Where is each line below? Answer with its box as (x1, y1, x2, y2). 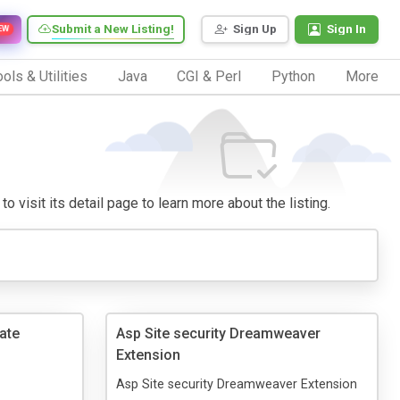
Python (271, 67, 316, 85)
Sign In (327, 21, 366, 37)
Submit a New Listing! (52, 21, 174, 37)
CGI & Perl (177, 67, 242, 85)
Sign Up (233, 21, 277, 37)
